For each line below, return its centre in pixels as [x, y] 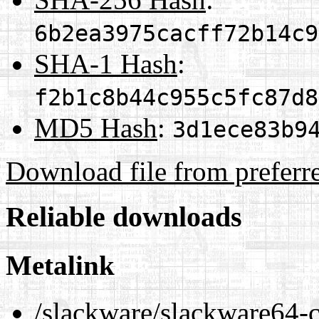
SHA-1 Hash [106, 63]
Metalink [60, 265]
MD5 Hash [96, 127]
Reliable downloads [124, 217]
